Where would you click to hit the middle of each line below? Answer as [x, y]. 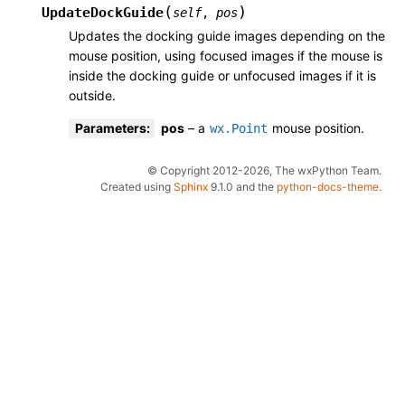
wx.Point [239, 129]
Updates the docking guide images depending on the [227, 36]
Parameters [111, 128]
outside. [92, 96]
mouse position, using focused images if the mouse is [226, 56]
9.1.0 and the [242, 187]
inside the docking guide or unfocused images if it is [222, 76]
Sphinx [191, 187]
